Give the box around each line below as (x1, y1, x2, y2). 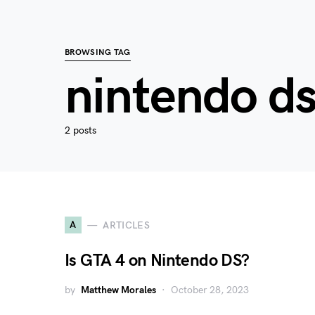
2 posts (65, 124, 96, 136)
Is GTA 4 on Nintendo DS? (65, 250, 250, 271)
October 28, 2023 (171, 284, 249, 296)
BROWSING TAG (65, 47, 131, 58)
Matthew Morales (81, 284, 156, 296)
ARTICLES (103, 219, 150, 231)
